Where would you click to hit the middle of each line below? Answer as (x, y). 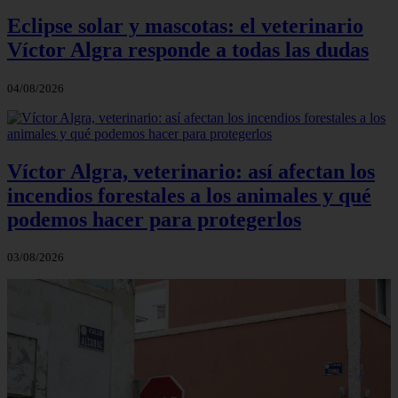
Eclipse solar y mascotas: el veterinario (185, 25)
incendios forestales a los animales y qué (189, 195)
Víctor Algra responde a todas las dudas (188, 49)
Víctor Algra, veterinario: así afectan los (191, 171)
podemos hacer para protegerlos (154, 219)
